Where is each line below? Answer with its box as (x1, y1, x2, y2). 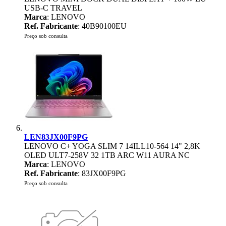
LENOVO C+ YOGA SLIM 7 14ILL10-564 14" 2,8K (24, 142, 200, 150)
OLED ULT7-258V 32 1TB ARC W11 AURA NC (24, 151, 190, 159)
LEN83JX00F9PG (24, 133, 88, 141)
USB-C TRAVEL (24, 4, 82, 12)
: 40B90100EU (78, 22, 127, 30)
